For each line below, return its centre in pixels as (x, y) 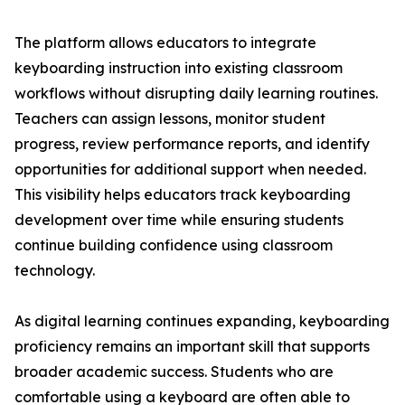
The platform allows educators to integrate (165, 43)
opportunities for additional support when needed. (190, 170)
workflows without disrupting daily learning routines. (196, 94)
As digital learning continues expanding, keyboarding (202, 321)
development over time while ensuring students (179, 220)
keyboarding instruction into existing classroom (179, 68)
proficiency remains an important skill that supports (192, 347)
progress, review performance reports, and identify (192, 144)
